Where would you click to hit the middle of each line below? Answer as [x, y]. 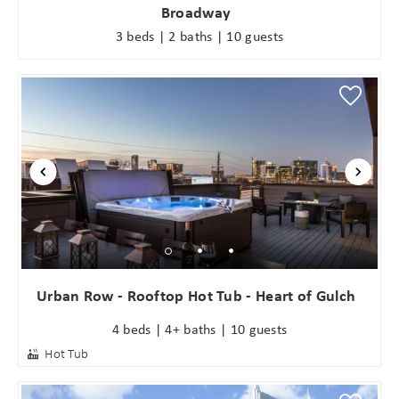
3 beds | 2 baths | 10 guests [199, 35]
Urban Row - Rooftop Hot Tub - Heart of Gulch [196, 295]
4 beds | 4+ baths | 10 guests [199, 329]
